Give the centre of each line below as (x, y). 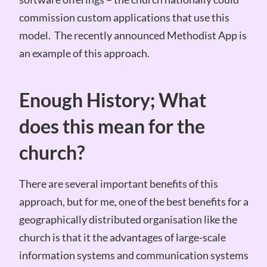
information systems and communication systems (133, 255)
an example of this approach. (84, 53)
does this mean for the (112, 126)
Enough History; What (112, 100)
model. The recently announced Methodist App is (133, 35)
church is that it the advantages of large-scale (122, 237)
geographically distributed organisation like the (128, 219)
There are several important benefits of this (118, 183)
